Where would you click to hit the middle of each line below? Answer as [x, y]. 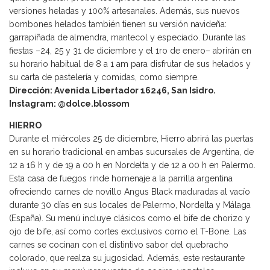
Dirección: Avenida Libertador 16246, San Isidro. [112, 91]
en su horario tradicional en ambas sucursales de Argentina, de [131, 152]
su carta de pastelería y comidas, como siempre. [104, 77]
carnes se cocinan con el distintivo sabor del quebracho [119, 245]
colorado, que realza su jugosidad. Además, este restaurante [127, 258]
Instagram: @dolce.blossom [69, 104]
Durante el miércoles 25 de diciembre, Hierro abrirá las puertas [131, 139]
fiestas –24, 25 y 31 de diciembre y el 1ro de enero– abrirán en [130, 51]
